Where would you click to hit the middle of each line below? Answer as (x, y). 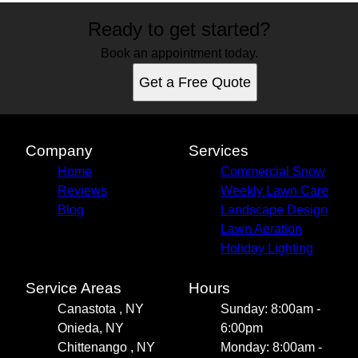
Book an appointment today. (179, 54)
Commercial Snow (273, 172)
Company (59, 151)
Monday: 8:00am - (271, 348)
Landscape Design (274, 210)
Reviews (82, 191)
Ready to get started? (179, 30)
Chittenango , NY (106, 348)
